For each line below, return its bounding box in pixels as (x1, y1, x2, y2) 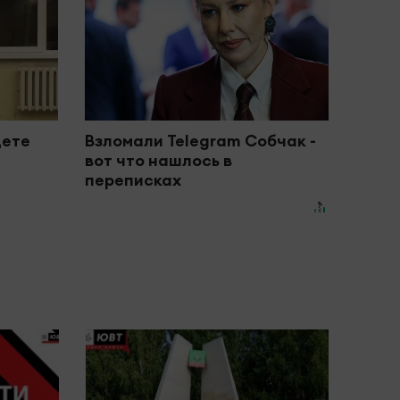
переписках (84, 170, 181, 191)
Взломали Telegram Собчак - (84, 130, 316, 152)
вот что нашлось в (84, 150, 232, 171)
